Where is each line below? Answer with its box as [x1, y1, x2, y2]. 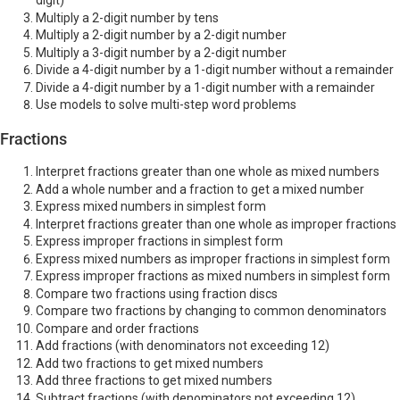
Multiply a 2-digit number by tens [36, 10, 219, 25]
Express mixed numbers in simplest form [36, 199, 266, 214]
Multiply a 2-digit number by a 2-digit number [36, 28, 287, 43]
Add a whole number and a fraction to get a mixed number [36, 181, 364, 196]
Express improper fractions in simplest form [36, 234, 283, 249]
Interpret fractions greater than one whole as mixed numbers [36, 164, 379, 179]
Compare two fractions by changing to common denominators [36, 304, 387, 319]
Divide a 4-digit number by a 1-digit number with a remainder [36, 79, 375, 95]
